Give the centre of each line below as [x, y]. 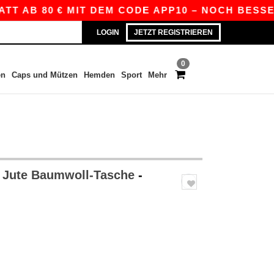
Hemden [99, 75]
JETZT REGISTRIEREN [173, 32]
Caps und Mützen [44, 75]
